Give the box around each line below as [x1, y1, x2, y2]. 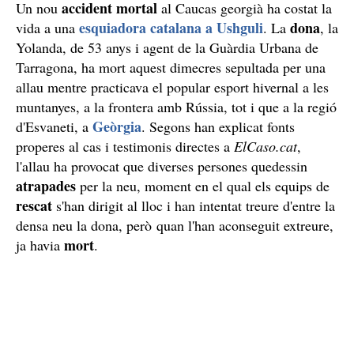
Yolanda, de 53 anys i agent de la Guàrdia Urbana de [16, 37, 318, 57]
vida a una [16, 17, 79, 37]
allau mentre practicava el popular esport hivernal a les [16, 77, 329, 96]
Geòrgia [92, 115, 141, 137]
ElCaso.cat [234, 136, 297, 156]
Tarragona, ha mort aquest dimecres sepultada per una [16, 57, 326, 77]
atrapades [16, 175, 76, 196]
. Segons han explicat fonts [141, 116, 295, 136]
